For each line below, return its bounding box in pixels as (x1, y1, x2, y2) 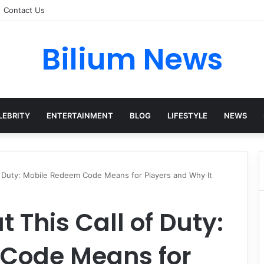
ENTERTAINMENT (46, 111, 113, 120)
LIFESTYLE (167, 111, 207, 120)
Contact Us (4, 5, 45, 15)
